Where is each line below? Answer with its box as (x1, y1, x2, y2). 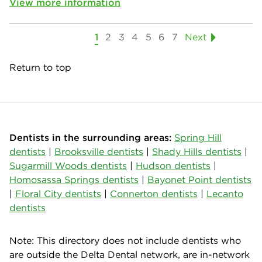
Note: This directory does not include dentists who (9, 234, 241, 246)
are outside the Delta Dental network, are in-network (9, 248, 250, 260)
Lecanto (206, 187, 243, 199)
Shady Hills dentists (152, 145, 242, 157)
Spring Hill (174, 131, 222, 143)
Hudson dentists (136, 159, 211, 171)
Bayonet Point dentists (147, 173, 251, 185)
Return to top (9, 61, 71, 73)
